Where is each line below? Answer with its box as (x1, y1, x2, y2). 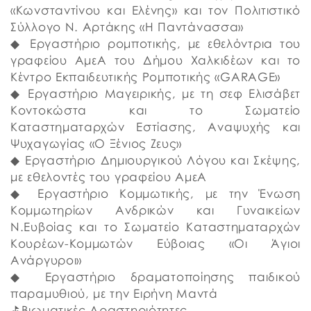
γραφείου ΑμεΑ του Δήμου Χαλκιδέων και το (10, 53, 301, 67)
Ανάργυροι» (10, 253, 82, 267)
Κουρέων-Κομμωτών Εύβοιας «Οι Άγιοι (10, 236, 301, 251)
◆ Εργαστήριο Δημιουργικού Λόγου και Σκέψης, (10, 153, 301, 167)
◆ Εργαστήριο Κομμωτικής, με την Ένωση (10, 186, 301, 201)
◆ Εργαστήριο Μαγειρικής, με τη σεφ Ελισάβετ (10, 86, 301, 101)
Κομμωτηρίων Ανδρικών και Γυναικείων (10, 203, 301, 217)
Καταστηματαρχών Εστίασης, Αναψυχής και (10, 119, 301, 134)
